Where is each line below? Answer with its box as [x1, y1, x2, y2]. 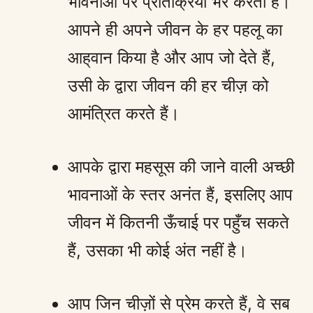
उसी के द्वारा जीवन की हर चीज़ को [68, 75, 268, 96]
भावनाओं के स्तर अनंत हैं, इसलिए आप [68, 184, 293, 205]
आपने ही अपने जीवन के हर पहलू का [68, 19, 282, 40]
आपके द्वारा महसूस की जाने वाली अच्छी [68, 156, 294, 177]
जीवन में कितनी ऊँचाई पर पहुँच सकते [68, 212, 289, 233]
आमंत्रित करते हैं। [68, 103, 180, 124]
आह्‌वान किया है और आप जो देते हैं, [68, 47, 275, 68]
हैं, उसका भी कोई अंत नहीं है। [68, 240, 247, 261]
